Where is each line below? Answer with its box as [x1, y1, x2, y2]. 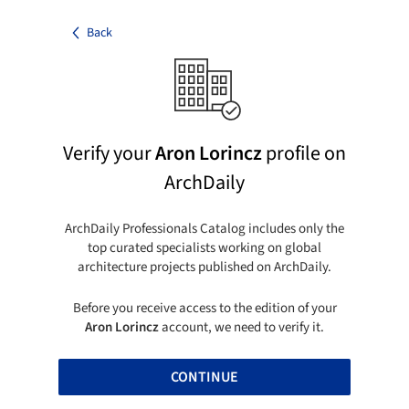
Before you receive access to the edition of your [72, 298, 337, 318]
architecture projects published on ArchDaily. [78, 257, 331, 277]
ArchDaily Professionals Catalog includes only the [65, 218, 344, 238]
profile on [262, 138, 346, 168]
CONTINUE [171, 366, 238, 387]
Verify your [63, 138, 155, 168]
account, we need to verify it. [159, 317, 324, 337]
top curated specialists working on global [88, 237, 321, 257]
